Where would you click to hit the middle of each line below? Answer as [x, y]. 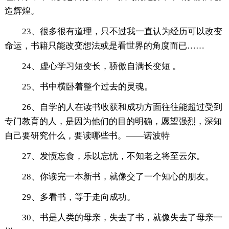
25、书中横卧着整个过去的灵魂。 [87, 87]
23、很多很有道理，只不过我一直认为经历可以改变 [122, 32]
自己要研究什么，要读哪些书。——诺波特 [87, 136]
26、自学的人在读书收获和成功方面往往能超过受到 [122, 107]
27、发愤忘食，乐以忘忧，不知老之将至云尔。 [113, 156]
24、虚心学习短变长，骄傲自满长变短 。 [101, 66]
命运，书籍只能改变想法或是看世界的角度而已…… [104, 46]
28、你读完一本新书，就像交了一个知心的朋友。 [118, 177]
